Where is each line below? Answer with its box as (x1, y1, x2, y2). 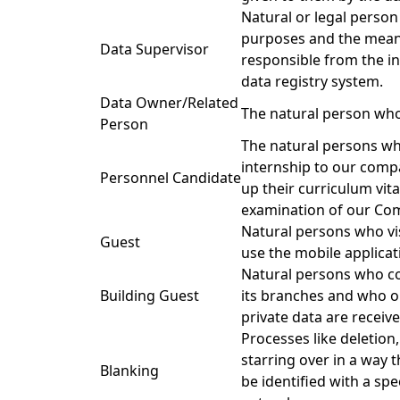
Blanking (100, 361, 159, 380)
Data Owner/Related (100, 93, 238, 112)
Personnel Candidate (100, 168, 241, 187)
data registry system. (241, 71, 383, 91)
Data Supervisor (100, 39, 209, 59)
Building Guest (100, 286, 199, 305)
